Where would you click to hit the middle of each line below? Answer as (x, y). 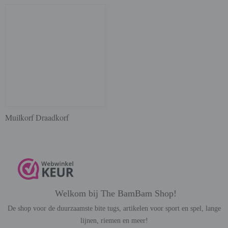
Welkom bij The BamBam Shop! (114, 193)
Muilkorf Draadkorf (37, 117)
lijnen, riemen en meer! (114, 221)
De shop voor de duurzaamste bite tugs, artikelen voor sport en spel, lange (114, 208)
